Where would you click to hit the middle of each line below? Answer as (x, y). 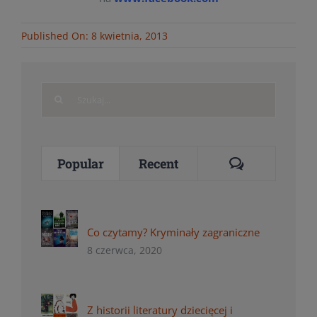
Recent (158, 164)
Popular (80, 164)
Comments (274, 163)
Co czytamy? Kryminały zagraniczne (174, 232)
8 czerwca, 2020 (125, 250)
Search (57, 92)
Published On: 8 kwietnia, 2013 (94, 35)
